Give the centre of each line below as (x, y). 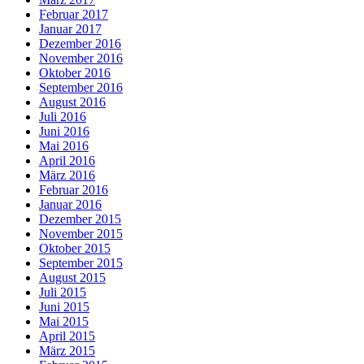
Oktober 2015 (75, 249)
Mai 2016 (64, 146)
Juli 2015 (63, 292)
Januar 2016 (70, 205)
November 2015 (81, 234)
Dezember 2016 (80, 44)
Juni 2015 (64, 307)
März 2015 (67, 351)
